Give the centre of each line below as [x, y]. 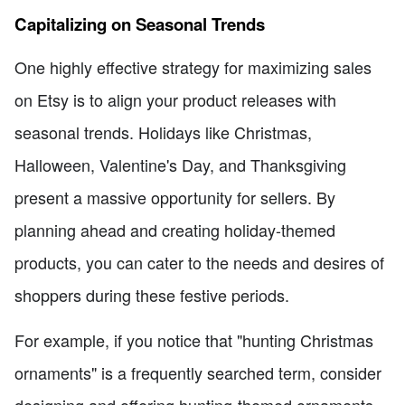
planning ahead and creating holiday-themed [175, 230]
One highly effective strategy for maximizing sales [193, 67]
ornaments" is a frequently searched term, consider [198, 373]
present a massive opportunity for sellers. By [175, 198]
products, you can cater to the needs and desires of [199, 263]
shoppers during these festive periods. [152, 295]
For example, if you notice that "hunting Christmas [194, 340]
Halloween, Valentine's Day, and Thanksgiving [180, 165]
